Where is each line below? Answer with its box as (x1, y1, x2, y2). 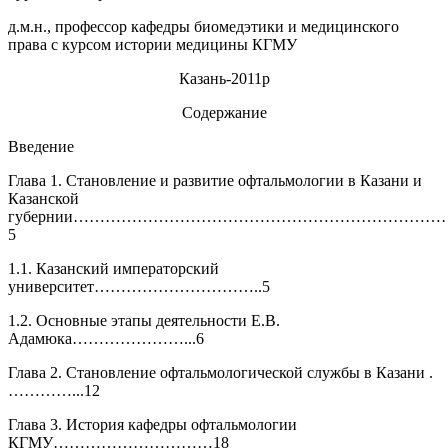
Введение (8, 138, 74, 155)
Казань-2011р (178, 70, 270, 87)
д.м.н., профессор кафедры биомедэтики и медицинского (8, 18, 399, 35)
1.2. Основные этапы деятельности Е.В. (8, 312, 280, 329)
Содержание (181, 104, 267, 121)
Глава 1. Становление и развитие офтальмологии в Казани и (8, 172, 422, 189)
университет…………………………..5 (8, 278, 270, 295)
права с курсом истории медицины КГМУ (8, 36, 297, 53)
